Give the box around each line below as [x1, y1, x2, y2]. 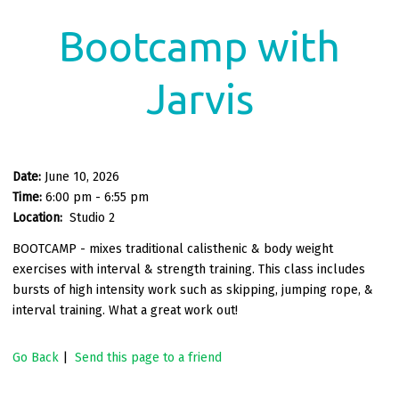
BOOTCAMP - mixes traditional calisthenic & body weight [12, 240, 333, 256]
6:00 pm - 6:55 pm [45, 189, 149, 205]
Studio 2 [69, 209, 115, 225]
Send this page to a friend [75, 349, 222, 365]
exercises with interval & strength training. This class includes [12, 261, 365, 277]
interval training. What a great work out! [12, 302, 238, 318]
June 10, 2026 [45, 168, 119, 184]
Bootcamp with [59, 22, 340, 69]
